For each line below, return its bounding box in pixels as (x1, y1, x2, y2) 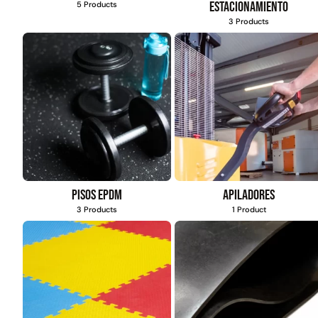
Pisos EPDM (72, 186, 123, 204)
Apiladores (223, 186, 275, 204)
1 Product (231, 204, 266, 214)
